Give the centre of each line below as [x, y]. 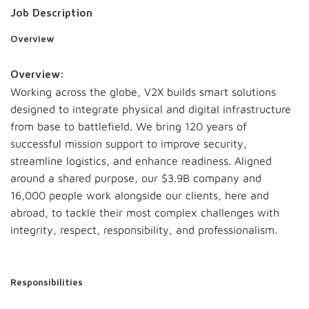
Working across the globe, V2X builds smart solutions [143, 92]
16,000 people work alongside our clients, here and [140, 195]
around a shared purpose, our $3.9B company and [136, 178]
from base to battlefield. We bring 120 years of [129, 126]
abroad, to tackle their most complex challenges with [145, 212]
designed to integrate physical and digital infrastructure [151, 109]
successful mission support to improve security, [129, 143]
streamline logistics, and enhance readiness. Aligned [141, 161]
